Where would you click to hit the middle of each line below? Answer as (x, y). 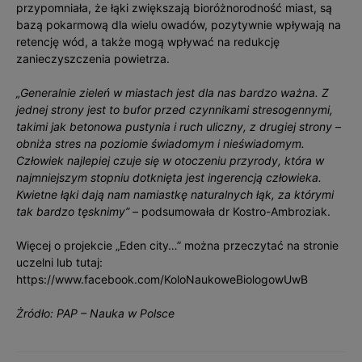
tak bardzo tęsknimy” (73, 212)
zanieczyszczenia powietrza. (93, 59)
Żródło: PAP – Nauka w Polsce (95, 314)
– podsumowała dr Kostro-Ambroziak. (230, 212)
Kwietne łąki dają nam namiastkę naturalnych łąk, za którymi (175, 195)
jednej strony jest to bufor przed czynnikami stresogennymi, (175, 110)
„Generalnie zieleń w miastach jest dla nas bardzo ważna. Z (173, 93)
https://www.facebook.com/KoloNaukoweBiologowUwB (162, 280)
